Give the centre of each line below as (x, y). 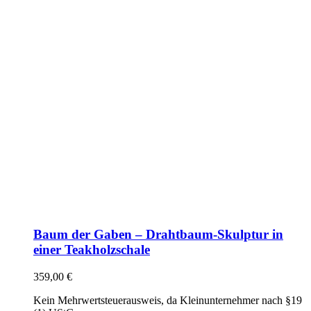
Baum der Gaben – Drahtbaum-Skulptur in (158, 234)
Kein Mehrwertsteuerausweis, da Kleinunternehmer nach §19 (168, 300)
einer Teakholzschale (92, 249)
